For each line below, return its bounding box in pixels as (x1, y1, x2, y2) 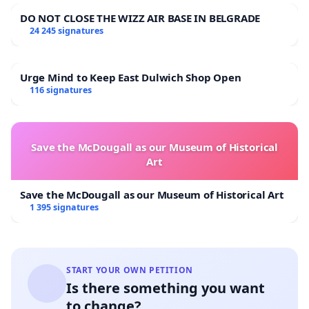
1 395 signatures (29, 201, 99, 214)
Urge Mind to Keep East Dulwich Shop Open (20, 70, 241, 85)
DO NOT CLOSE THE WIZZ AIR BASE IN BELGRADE (20, 11, 261, 26)
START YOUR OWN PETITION (66, 264, 193, 277)
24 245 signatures (29, 25, 103, 37)
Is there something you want (66, 279, 265, 298)
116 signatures (29, 84, 92, 97)
